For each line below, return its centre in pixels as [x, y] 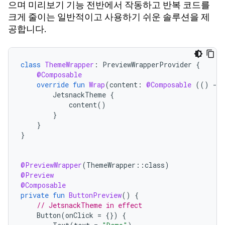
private [35, 195]
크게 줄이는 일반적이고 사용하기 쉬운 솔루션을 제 [109, 17]
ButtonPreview [95, 195]
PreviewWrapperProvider [147, 64]
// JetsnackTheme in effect [89, 205]
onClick [79, 215]
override [53, 84]
